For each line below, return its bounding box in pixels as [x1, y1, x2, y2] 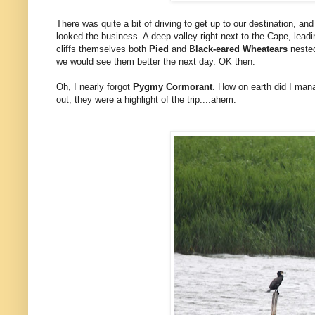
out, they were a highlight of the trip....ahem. [56, 94, 236, 105]
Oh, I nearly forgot [56, 82, 133, 93]
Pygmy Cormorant [133, 82, 212, 93]
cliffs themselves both [56, 44, 149, 55]
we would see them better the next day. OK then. [56, 56, 255, 67]
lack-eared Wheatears [195, 44, 290, 55]
